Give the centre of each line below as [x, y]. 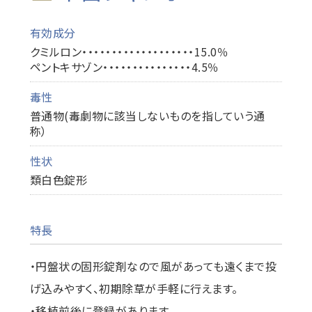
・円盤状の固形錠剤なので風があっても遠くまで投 [153, 266]
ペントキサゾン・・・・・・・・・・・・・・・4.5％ [124, 67]
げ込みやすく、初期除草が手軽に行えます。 [134, 288]
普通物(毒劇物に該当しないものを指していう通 [147, 116]
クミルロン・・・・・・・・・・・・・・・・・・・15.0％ [129, 52]
